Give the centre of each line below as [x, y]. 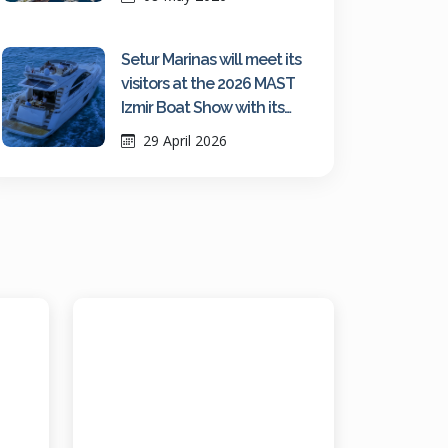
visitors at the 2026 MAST [207, 83]
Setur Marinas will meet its [210, 59]
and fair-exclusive [182, 155]
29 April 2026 [182, 140]
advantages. [165, 179]
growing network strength [212, 131]
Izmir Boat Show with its [202, 107]
